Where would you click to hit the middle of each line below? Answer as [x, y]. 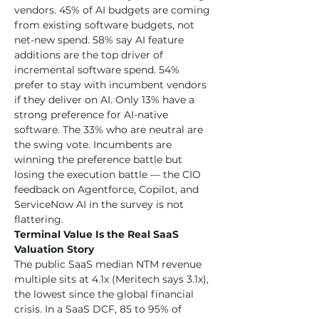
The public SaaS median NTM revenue [109, 264]
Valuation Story [54, 249]
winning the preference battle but [100, 159]
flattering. [39, 219]
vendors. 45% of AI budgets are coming [114, 10]
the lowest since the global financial [105, 294]
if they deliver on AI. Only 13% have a [106, 100]
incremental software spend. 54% [98, 70]
